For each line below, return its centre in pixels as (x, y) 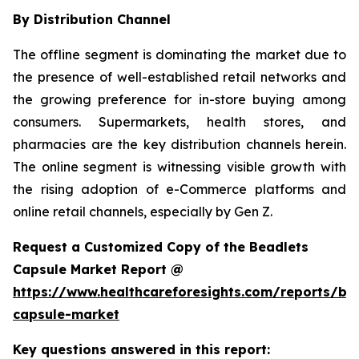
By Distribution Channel (92, 19)
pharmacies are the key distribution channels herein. (179, 144)
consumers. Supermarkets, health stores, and (179, 121)
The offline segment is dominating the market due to (179, 54)
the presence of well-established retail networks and (179, 77)
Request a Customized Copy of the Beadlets (161, 246)
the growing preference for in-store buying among (179, 99)
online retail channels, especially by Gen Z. (143, 211)
